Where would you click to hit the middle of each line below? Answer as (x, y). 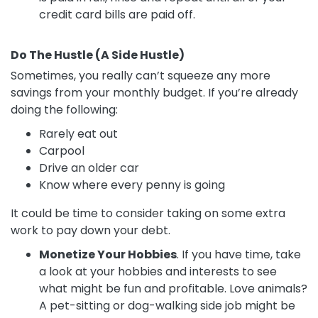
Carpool (62, 151)
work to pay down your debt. (91, 231)
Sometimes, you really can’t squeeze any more (141, 76)
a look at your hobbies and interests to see (158, 272)
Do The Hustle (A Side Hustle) (98, 55)
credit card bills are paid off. (117, 15)
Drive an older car (89, 168)
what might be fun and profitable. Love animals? (173, 289)
